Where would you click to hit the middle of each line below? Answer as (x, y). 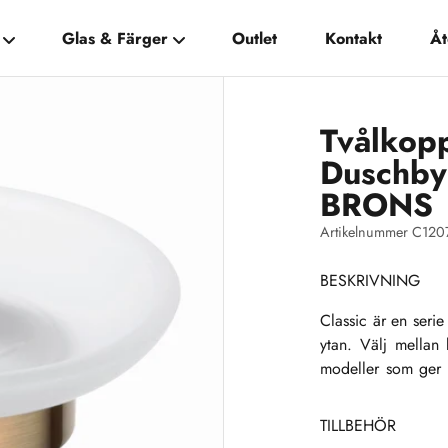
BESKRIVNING (370, 281)
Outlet (255, 38)
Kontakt (354, 38)
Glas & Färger (114, 38)
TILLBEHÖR (358, 426)
